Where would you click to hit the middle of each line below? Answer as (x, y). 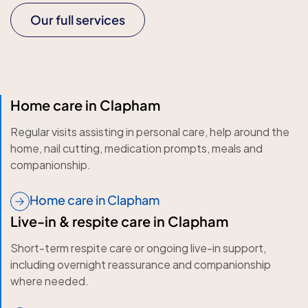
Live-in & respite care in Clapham (119, 221)
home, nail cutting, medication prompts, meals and (136, 148)
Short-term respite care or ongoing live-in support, (138, 247)
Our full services (78, 20)
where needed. (49, 280)
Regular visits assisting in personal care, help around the (150, 132)
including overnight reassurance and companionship (141, 264)
